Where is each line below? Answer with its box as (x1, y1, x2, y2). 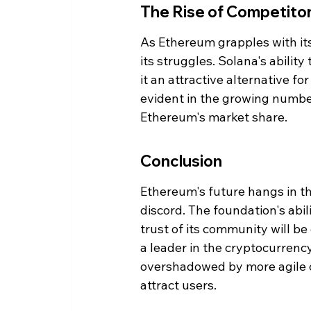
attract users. (140, 276, 217, 293)
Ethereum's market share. (140, 108, 287, 125)
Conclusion (140, 151, 222, 171)
